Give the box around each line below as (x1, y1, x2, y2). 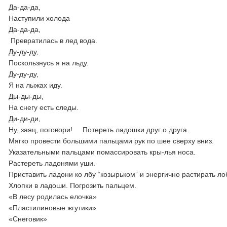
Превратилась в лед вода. (9, 36, 98, 45)
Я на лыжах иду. (9, 81, 63, 89)
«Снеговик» (9, 215, 48, 223)
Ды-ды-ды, (9, 92, 44, 100)
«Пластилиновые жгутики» (9, 204, 97, 212)
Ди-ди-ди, (9, 115, 41, 123)
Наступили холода (9, 14, 70, 22)
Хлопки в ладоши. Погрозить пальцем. (9, 181, 137, 190)
